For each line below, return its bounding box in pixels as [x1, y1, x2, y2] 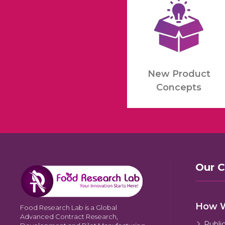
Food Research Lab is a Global [20, 203, 117, 211]
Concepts [156, 82, 202, 93]
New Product [147, 68, 210, 80]
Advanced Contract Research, [20, 212, 118, 220]
